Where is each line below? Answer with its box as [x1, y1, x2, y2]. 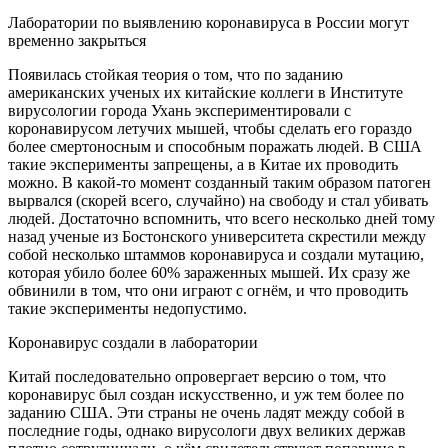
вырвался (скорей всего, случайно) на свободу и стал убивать [8, 192, 428, 210]
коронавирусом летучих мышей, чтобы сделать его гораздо [8, 120, 412, 138]
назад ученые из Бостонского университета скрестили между [8, 228, 426, 246]
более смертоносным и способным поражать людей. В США [8, 138, 422, 156]
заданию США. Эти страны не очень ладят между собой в [8, 404, 405, 422]
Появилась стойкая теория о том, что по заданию [8, 66, 343, 84]
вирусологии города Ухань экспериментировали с [8, 102, 351, 120]
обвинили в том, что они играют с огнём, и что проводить [8, 282, 408, 300]
